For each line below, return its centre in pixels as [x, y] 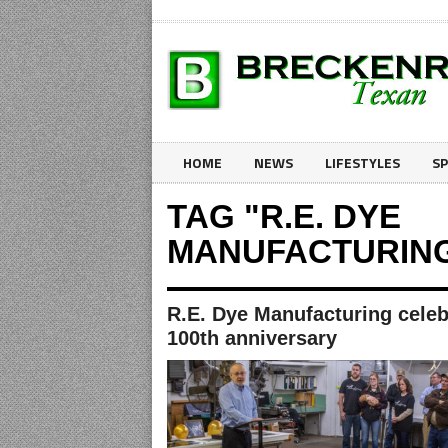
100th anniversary [252, 338]
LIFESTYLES [362, 162]
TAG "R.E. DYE [284, 216]
